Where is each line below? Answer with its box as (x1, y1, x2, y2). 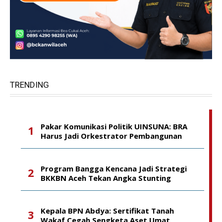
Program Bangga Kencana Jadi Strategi (41, 164, 187, 173)
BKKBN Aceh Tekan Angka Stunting (41, 173, 171, 183)
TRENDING (10, 80, 49, 90)
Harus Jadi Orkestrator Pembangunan (41, 131, 182, 141)
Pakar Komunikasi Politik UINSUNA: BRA (41, 121, 187, 131)
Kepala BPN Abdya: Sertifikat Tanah (41, 206, 174, 216)
